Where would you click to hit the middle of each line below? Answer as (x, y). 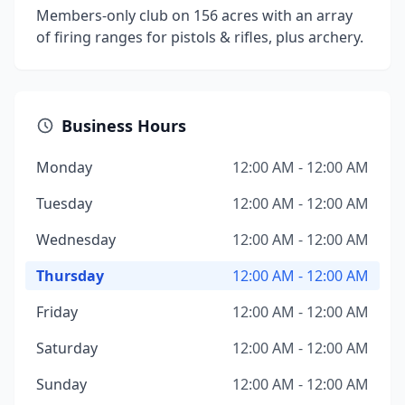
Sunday (61, 384)
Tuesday (64, 203)
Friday (57, 312)
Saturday (67, 348)
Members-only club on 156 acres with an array (194, 15)
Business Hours (124, 126)
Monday (64, 167)
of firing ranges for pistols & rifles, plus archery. (200, 37)
